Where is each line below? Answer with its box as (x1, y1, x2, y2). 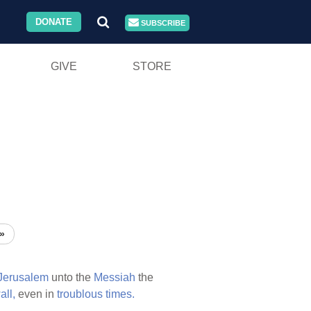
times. (106, 288, 135, 301)
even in (15, 288, 57, 301)
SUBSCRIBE (139, 19, 186, 27)
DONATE (35, 17, 73, 27)
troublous (57, 288, 103, 301)
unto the (49, 271, 94, 284)
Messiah (94, 271, 135, 284)
